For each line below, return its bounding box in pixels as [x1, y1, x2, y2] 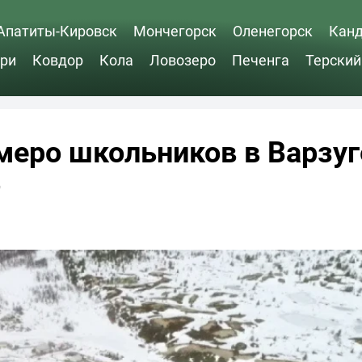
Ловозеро [149, 49, 216, 69]
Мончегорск [133, 20, 217, 40]
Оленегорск [233, 20, 313, 40]
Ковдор [32, 49, 83, 69]
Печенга [232, 49, 289, 69]
